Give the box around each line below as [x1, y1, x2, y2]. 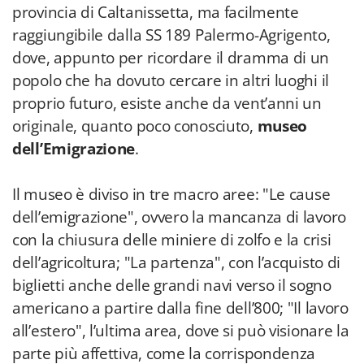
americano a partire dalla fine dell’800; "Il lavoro [12, 297, 349, 318]
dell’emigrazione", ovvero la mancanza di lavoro [12, 206, 346, 227]
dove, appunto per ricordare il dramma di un [12, 47, 330, 68]
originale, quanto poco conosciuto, [12, 115, 258, 136]
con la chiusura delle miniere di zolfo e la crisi [12, 229, 331, 250]
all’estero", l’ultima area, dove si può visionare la [12, 320, 349, 341]
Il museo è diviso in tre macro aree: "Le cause [12, 184, 331, 205]
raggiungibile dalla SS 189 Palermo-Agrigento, [12, 24, 331, 45]
